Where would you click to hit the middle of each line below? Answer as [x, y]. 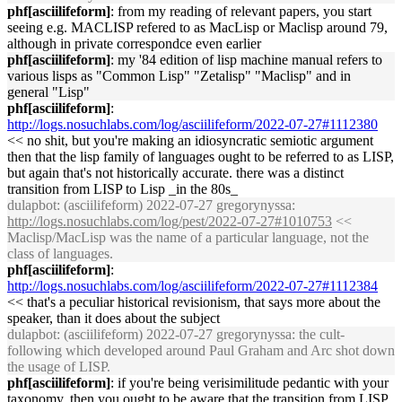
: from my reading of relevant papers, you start [241, 11]
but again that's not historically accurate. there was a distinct [175, 173]
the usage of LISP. [59, 367]
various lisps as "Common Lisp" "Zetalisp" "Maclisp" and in [179, 76]
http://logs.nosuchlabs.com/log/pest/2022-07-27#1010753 [170, 221]
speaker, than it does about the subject [114, 318]
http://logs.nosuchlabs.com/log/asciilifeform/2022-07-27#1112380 [192, 124]
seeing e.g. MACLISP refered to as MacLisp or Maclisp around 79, [197, 27]
